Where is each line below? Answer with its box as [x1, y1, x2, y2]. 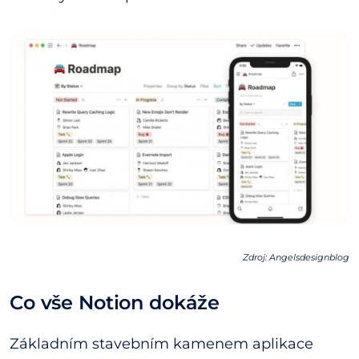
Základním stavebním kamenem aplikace [10, 334, 313, 353]
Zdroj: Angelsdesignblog [243, 251, 349, 263]
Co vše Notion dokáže [10, 290, 220, 314]
